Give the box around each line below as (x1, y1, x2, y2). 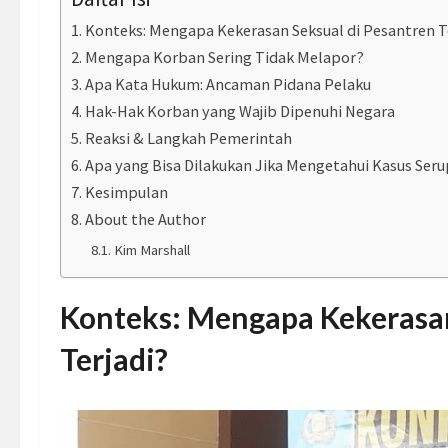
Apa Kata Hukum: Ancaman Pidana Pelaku (85, 73, 372, 94)
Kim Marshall (113, 240, 190, 259)
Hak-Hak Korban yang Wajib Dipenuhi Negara (85, 100, 396, 121)
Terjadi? (60, 340, 168, 377)
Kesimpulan (85, 181, 169, 202)
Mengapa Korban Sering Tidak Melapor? (85, 46, 365, 67)
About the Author (85, 208, 207, 229)
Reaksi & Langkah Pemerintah (85, 127, 293, 148)
